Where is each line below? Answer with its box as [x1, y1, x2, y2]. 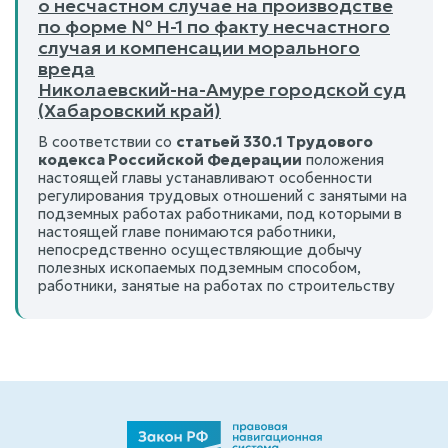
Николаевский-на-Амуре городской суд [38, 77, 406, 101]
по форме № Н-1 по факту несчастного [38, 14, 390, 38]
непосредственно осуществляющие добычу [38, 239, 362, 259]
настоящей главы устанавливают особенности [38, 167, 372, 187]
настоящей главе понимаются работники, [38, 221, 336, 241]
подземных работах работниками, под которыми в [38, 203, 402, 223]
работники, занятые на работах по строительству [38, 275, 395, 295]
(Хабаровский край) [38, 98, 221, 122]
